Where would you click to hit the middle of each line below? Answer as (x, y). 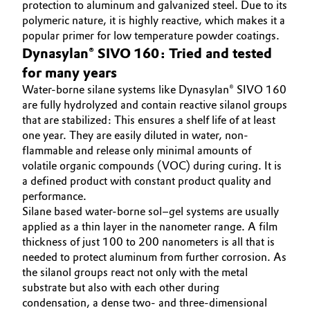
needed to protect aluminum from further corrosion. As (154, 257)
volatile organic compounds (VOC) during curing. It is (152, 166)
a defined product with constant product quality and (147, 181)
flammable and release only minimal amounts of (137, 151)
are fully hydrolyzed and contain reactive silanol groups (155, 105)
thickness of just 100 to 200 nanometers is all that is (148, 242)
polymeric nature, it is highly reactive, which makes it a (154, 20)
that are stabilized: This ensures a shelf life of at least (149, 120)
